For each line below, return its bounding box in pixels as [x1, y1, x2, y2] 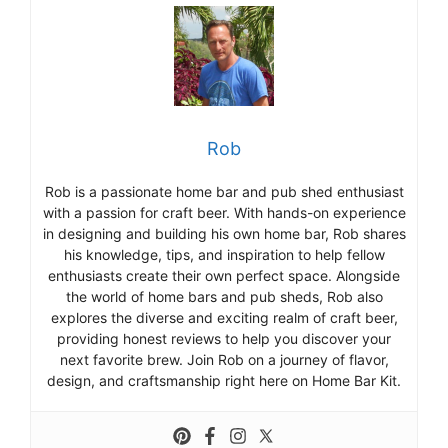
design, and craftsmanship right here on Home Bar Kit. [47, 371, 401, 389]
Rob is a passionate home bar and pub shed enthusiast [44, 182, 404, 200]
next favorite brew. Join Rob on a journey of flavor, [59, 350, 389, 368]
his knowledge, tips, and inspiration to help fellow [63, 245, 385, 263]
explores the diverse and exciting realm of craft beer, [50, 308, 398, 326]
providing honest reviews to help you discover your [57, 329, 391, 347]
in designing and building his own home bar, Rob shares [42, 224, 406, 242]
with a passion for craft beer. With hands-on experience [42, 203, 406, 221]
